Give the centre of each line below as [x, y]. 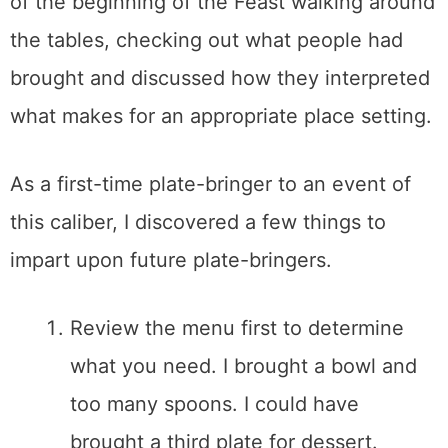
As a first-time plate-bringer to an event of [210, 184]
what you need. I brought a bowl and [243, 366]
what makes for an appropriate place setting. [221, 116]
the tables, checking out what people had [206, 40]
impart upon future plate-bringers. [171, 260]
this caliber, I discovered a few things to [198, 222]
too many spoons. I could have [214, 404]
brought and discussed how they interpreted [220, 78]
